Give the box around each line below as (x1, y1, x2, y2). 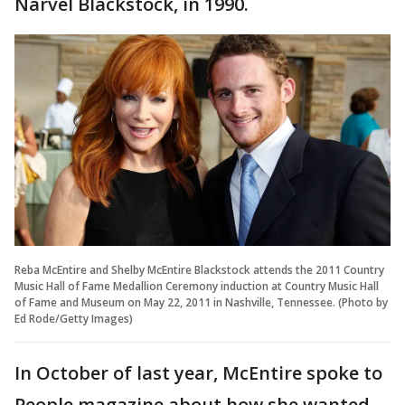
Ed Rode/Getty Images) (14, 310, 133, 326)
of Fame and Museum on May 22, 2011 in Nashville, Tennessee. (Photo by (14, 294, 388, 310)
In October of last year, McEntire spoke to (14, 360, 382, 385)
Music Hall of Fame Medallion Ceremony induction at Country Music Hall (14, 278, 379, 294)
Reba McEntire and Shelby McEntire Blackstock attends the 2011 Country (14, 261, 384, 278)
